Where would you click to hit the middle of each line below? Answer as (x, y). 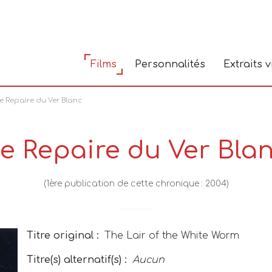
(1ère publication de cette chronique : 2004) (136, 184)
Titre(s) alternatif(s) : (77, 260)
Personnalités (170, 65)
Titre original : (63, 236)
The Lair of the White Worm (172, 236)
